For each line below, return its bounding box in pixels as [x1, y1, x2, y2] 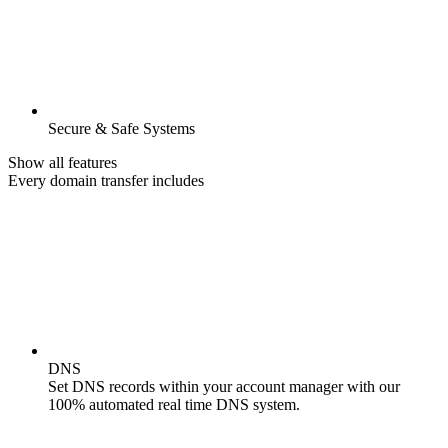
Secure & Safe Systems [48, 119, 195, 137]
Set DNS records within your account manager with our [48, 377, 400, 395]
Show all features [8, 153, 117, 171]
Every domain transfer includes [8, 171, 204, 189]
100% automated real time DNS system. [48, 395, 300, 413]
